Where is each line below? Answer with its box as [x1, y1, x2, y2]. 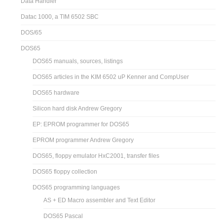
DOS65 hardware [33, 89, 80, 96]
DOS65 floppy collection [33, 168, 98, 175]
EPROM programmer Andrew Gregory [33, 136, 134, 144]
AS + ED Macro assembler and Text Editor [43, 196, 156, 204]
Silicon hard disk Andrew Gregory [33, 105, 122, 112]
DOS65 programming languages [33, 184, 120, 191]
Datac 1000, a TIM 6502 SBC [21, 13, 99, 20]
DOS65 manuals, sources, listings [33, 57, 123, 65]
